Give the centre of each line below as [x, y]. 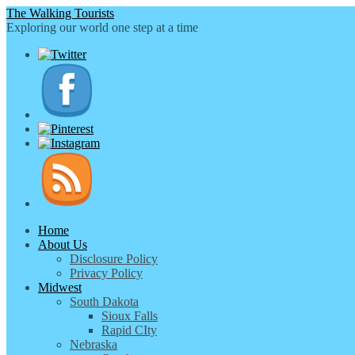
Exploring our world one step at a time [102, 27]
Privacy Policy [106, 273]
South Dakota [104, 302]
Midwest [60, 287]
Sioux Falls [130, 316]
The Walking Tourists [60, 13]
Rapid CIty [129, 330]
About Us [63, 244]
